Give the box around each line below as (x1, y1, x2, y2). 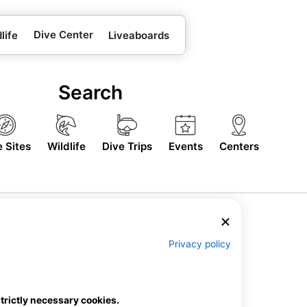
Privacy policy (169, 238, 231, 249)
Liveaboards (108, 28, 170, 42)
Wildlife (47, 139, 86, 153)
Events (168, 139, 203, 153)
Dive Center (33, 28, 93, 41)
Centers (219, 139, 259, 153)
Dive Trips (101, 139, 152, 153)
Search (58, 81, 123, 104)
